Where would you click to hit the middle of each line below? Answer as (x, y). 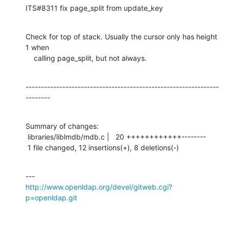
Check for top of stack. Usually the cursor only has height (121, 36)
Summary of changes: (62, 126)
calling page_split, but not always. (90, 58)
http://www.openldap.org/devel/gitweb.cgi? (99, 187)
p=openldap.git (51, 197)
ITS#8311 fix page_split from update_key (94, 8)
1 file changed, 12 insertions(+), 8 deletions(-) (103, 147)
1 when (37, 47)
